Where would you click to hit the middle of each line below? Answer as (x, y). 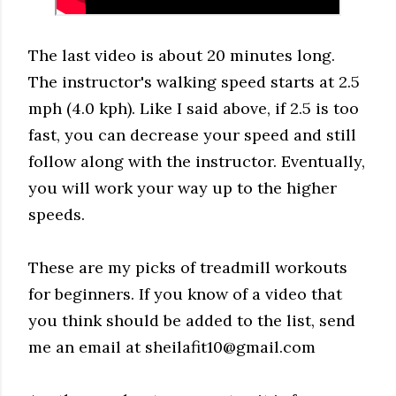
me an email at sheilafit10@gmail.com (172, 346)
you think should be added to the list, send (192, 320)
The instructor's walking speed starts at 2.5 (194, 81)
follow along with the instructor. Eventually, (197, 161)
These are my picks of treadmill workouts (188, 267)
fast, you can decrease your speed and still (192, 134)
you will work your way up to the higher (183, 187)
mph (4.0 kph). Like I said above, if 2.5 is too (194, 108)
